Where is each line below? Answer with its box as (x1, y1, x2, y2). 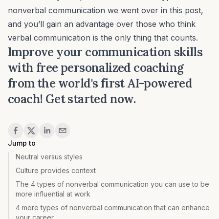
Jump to (8, 139, 36, 148)
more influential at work (16, 190, 90, 198)
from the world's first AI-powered (8, 76, 193, 91)
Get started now (45, 91, 133, 107)
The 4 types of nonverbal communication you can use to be (16, 180, 209, 189)
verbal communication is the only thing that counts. (8, 33, 198, 43)
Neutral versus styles (16, 153, 83, 161)
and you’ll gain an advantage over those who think (8, 19, 196, 29)
